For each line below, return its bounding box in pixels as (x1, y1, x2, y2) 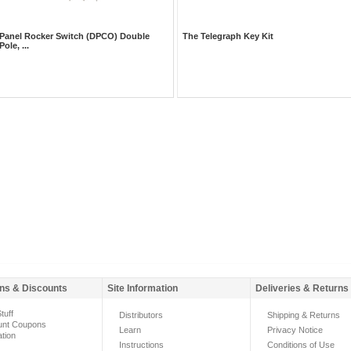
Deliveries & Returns (255, 282, 349, 294)
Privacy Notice (267, 324, 323, 335)
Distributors (119, 309, 163, 320)
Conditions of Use (267, 339, 335, 349)
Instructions (119, 339, 164, 349)
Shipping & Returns (267, 309, 340, 320)
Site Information (107, 282, 178, 294)
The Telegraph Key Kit (182, 31, 273, 42)
